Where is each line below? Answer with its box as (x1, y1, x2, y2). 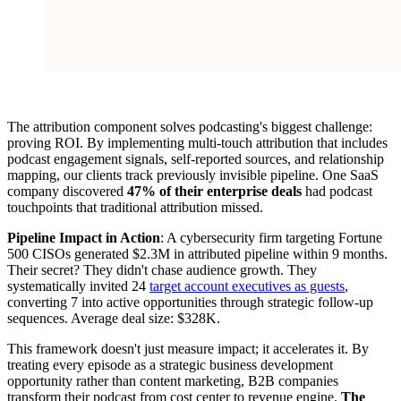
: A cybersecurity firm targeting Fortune (160, 229, 382, 245)
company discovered (7, 183, 127, 199)
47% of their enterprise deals (127, 183, 302, 199)
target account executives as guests (149, 277, 345, 294)
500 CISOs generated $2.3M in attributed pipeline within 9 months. (7, 245, 388, 261)
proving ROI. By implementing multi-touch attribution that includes (7, 134, 388, 150)
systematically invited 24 (7, 277, 149, 294)
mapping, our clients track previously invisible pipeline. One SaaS (7, 166, 379, 183)
